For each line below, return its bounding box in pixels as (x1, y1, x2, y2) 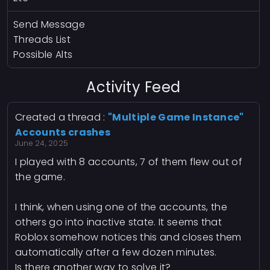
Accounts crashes (15, 125, 111, 140)
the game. (15, 170, 65, 184)
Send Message (13, 17, 85, 32)
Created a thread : (15, 110, 108, 125)
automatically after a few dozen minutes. (15, 245, 217, 260)
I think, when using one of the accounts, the (15, 200, 228, 215)
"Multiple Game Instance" (108, 110, 244, 125)
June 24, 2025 (15, 138, 69, 149)
